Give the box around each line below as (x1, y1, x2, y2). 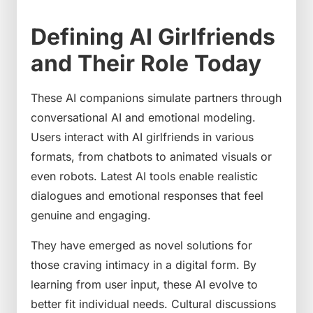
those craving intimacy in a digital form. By (31, 257, 256, 272)
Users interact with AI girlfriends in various (31, 130, 254, 145)
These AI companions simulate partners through (31, 91, 282, 105)
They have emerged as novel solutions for (31, 238, 252, 252)
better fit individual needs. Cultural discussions (31, 296, 276, 311)
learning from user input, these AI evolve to (31, 277, 258, 291)
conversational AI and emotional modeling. (31, 110, 256, 125)
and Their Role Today (31, 50, 261, 78)
